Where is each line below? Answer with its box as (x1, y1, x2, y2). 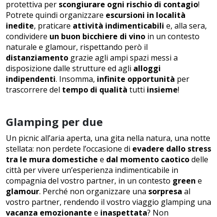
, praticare (34, 20, 73, 31)
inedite (6, 20, 34, 31)
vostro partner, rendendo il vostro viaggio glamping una (6, 196, 211, 207)
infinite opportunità (97, 73, 175, 84)
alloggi (133, 62, 161, 74)
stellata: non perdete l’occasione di (6, 143, 132, 154)
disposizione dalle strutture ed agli (6, 62, 133, 74)
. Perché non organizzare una (39, 186, 148, 197)
